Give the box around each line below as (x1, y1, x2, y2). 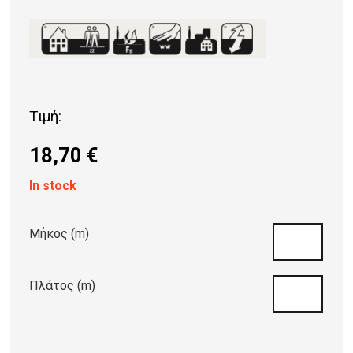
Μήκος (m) (29, 225, 90, 241)
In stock (29, 177, 77, 193)
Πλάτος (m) (29, 277, 96, 293)
